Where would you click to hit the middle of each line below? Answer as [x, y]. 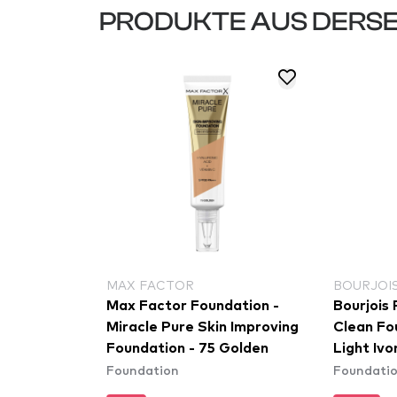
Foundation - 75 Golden [187, 348]
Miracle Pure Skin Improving [202, 327]
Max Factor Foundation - [193, 306]
